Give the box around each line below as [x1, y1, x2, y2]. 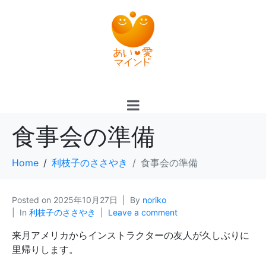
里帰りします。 [12, 243, 78, 255]
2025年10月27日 [53, 195, 118, 205]
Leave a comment [108, 207, 178, 217]
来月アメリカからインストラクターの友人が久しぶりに [12, 229, 249, 241]
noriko [142, 195, 166, 205]
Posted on [12, 195, 53, 205]
